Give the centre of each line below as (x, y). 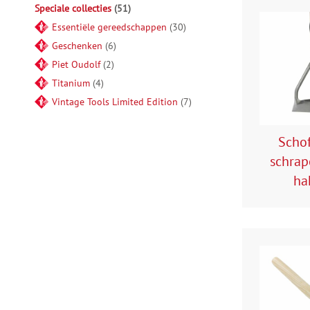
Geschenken (77, 46)
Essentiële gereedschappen (109, 27)
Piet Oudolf (76, 64)
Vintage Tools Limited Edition (115, 102)
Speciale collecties (73, 8)
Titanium (71, 83)
